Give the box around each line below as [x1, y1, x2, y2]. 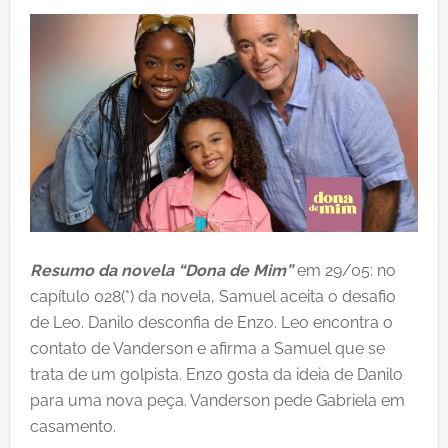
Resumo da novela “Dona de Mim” [29, 261, 293, 281]
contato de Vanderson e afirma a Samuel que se [29, 339, 385, 359]
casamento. [29, 417, 116, 437]
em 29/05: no [292, 261, 396, 281]
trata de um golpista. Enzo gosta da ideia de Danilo [29, 365, 403, 385]
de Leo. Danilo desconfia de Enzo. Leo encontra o [29, 313, 393, 333]
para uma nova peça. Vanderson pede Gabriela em [29, 391, 405, 411]
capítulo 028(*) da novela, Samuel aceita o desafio [29, 287, 396, 307]
